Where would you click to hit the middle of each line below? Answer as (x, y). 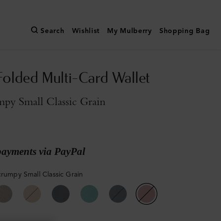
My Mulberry (129, 31)
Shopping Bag (184, 31)
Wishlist (86, 31)
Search (53, 31)
